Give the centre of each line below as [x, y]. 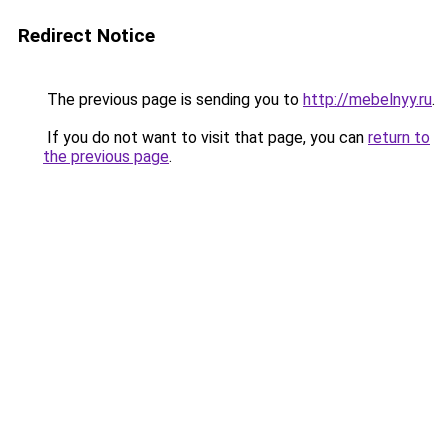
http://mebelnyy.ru [367, 99]
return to [399, 137]
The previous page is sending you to [173, 99]
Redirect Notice [86, 35]
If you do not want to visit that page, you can [205, 137]
